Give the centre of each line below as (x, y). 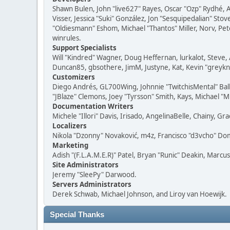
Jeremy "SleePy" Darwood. (94, 175)
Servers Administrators (92, 184)
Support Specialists (84, 48)
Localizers (70, 126)
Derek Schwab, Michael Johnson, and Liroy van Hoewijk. (140, 194)
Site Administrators (85, 165)
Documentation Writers (93, 106)
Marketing (70, 145)
